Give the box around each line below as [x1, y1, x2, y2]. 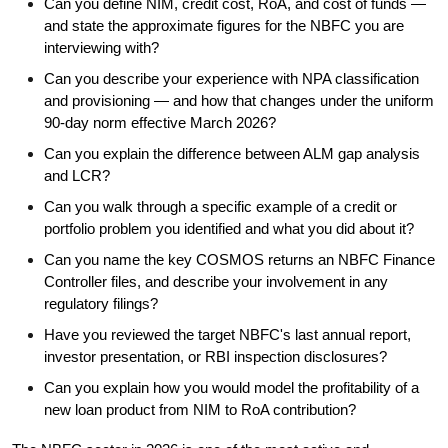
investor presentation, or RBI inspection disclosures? [44, 349, 387, 366]
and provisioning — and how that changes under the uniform [44, 93, 434, 110]
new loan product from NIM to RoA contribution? [44, 402, 356, 419]
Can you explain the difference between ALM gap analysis [44, 146, 420, 162]
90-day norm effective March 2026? [44, 115, 276, 132]
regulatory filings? [44, 296, 158, 313]
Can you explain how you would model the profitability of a [44, 380, 419, 396]
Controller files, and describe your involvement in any [44, 274, 388, 291]
